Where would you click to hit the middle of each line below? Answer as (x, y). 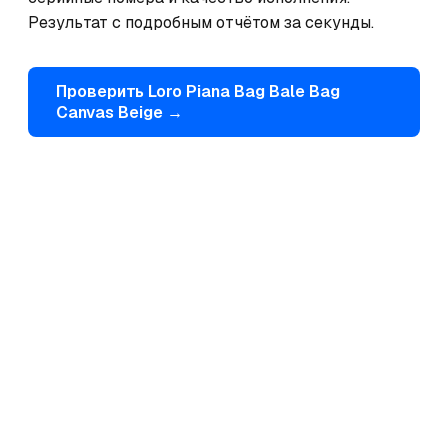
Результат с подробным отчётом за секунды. (201, 22)
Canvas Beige (109, 112)
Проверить (102, 91)
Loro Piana (189, 91)
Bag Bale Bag (287, 91)
